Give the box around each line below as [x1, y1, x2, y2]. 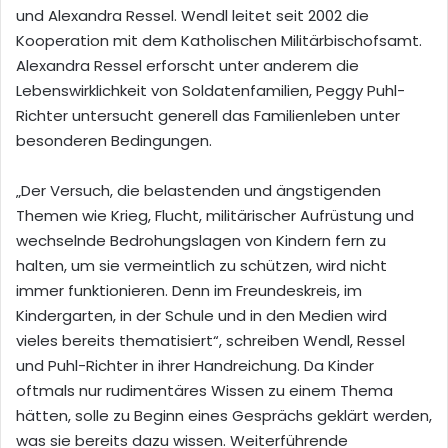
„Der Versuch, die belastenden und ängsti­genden [16, 179, 381, 201]
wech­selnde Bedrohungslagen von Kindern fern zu [16, 229, 386, 251]
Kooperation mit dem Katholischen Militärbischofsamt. [16, 29, 422, 51]
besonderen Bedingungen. [16, 129, 212, 151]
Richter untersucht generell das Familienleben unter [16, 104, 400, 126]
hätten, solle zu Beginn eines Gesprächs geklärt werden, [16, 404, 432, 426]
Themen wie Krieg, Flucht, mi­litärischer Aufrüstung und [16, 204, 414, 226]
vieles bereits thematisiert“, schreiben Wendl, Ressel [16, 329, 405, 351]
